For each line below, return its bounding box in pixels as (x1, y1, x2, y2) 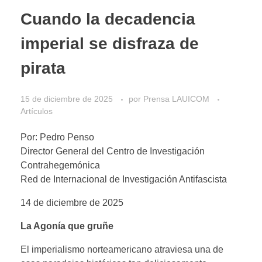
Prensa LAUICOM (143, 94, 212, 104)
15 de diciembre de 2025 (20, 94, 113, 104)
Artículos (20, 106, 53, 116)
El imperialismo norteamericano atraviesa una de (20, 244, 223, 254)
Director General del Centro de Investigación (20, 146, 205, 156)
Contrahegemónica (20, 160, 100, 170)
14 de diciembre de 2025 (20, 197, 123, 208)
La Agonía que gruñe (20, 220, 113, 231)
